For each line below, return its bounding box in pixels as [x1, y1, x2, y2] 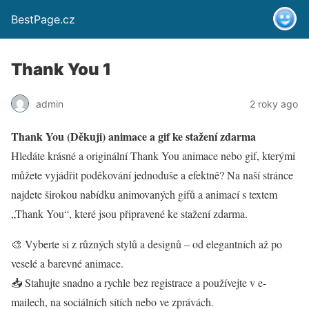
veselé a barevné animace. [11, 256, 123, 270]
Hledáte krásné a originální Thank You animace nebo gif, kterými [11, 148, 295, 163]
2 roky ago [250, 97, 298, 110]
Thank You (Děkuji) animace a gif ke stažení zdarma [11, 128, 256, 144]
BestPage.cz [11, 12, 75, 26]
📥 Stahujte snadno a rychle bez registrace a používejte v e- [11, 275, 266, 290]
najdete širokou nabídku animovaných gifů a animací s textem [11, 187, 277, 201]
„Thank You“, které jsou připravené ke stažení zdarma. [11, 206, 248, 221]
